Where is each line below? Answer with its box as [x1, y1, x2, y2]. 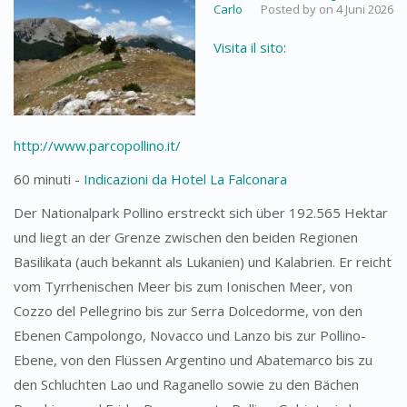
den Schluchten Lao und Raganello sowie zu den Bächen [14, 375, 359, 393]
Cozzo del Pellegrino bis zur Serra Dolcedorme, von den [14, 302, 362, 320]
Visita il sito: [213, 38, 286, 56]
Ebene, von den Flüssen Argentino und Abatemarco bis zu [14, 351, 372, 369]
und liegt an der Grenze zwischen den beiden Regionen [14, 228, 358, 246]
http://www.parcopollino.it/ [14, 136, 181, 154]
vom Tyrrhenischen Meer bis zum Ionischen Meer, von [14, 277, 352, 295]
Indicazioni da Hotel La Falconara [84, 170, 287, 188]
